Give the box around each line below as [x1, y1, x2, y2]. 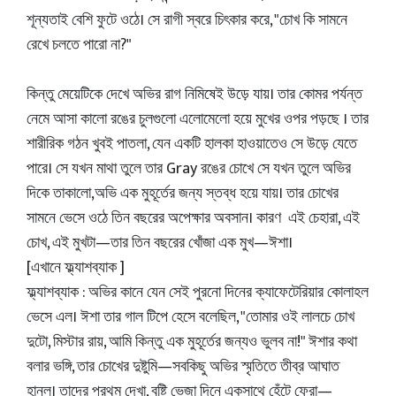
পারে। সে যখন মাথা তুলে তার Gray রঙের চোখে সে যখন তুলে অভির [27, 156, 351, 182]
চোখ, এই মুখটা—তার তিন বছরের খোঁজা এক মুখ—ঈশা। [27, 230, 296, 256]
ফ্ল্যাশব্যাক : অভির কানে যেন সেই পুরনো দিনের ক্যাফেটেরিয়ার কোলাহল [27, 279, 369, 306]
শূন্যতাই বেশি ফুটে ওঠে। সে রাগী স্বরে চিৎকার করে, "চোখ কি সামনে [27, 7, 347, 34]
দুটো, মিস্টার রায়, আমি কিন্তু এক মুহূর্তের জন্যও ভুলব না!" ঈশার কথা [27, 329, 357, 355]
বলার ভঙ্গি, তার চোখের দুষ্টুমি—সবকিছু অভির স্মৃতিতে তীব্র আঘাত [27, 354, 339, 380]
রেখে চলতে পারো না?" [27, 32, 132, 58]
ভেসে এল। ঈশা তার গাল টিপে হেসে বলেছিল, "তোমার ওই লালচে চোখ [27, 304, 354, 331]
